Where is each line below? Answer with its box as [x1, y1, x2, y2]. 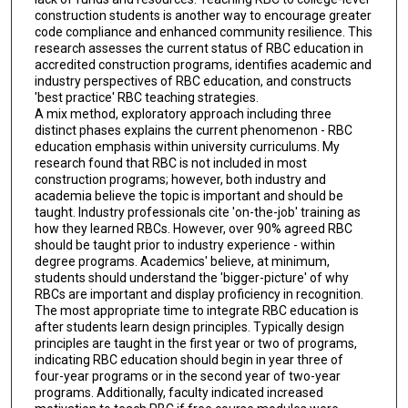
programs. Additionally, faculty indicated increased [34, 385, 323, 401]
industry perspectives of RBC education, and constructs [34, 74, 352, 89]
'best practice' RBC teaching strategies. [34, 90, 259, 106]
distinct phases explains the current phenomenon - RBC [34, 123, 352, 138]
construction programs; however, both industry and [34, 172, 326, 188]
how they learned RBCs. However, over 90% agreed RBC [34, 221, 352, 237]
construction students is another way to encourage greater [34, 8, 372, 24]
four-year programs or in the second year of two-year [34, 369, 341, 384]
